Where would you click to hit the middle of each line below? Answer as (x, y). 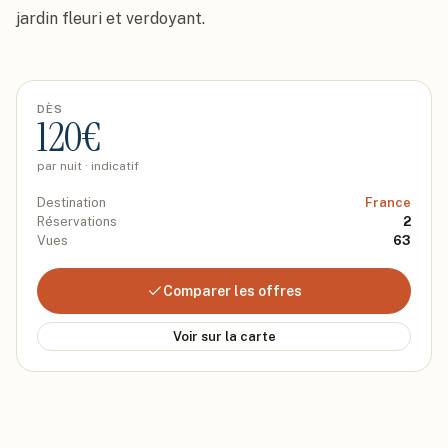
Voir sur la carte (224, 336)
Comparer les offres (232, 291)
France (388, 202)
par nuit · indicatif (88, 166)
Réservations (77, 221)
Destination (71, 202)
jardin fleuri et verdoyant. (110, 18)
